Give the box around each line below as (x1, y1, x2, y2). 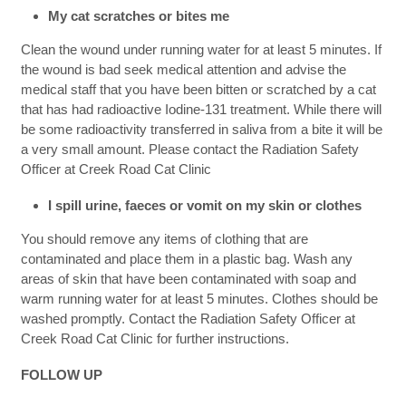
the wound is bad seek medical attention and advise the (20, 62, 346, 78)
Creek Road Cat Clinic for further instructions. (20, 331, 289, 347)
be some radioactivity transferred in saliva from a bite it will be (20, 121, 382, 138)
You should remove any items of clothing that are (20, 231, 308, 247)
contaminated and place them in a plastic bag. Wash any (20, 251, 353, 267)
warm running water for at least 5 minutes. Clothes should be (20, 291, 378, 307)
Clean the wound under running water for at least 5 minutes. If (20, 42, 382, 58)
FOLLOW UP (20, 367, 102, 383)
